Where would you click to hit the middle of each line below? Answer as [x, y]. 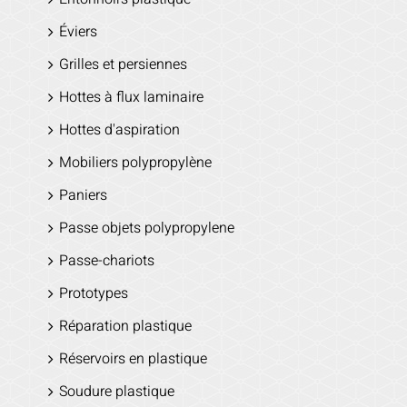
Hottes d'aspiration [119, 130]
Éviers [78, 32]
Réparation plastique [125, 327]
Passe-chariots [106, 261]
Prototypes [93, 294]
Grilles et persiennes [123, 65]
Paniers [83, 196]
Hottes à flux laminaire [131, 98]
